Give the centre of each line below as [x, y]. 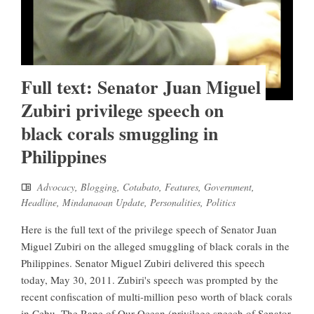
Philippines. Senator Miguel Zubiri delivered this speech [143, 263]
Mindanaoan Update [103, 203]
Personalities [175, 203]
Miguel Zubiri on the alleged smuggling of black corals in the [155, 246]
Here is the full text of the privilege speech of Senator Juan [149, 230]
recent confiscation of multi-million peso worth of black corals [157, 297]
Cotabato [141, 187]
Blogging [99, 187]
